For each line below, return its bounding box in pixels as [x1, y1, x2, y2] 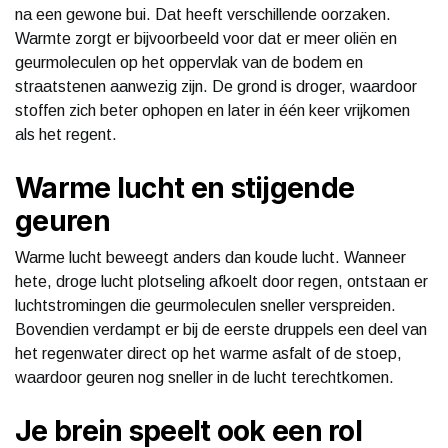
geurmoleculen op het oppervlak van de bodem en [15, 53, 363, 71]
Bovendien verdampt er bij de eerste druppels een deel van [15, 320, 427, 338]
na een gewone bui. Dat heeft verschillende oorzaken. [15, 5, 391, 23]
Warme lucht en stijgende [15, 170, 355, 205]
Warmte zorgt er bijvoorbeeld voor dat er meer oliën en [15, 29, 397, 47]
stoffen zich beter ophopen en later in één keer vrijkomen [15, 101, 410, 119]
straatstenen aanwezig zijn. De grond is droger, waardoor [15, 77, 417, 95]
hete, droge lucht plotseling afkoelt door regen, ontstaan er [15, 272, 428, 290]
